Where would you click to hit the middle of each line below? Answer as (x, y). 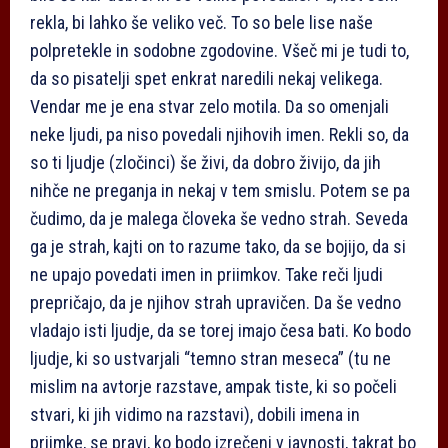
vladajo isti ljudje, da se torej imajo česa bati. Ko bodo (220, 331)
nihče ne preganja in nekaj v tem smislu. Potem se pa (220, 191)
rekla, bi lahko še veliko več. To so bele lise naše (201, 23)
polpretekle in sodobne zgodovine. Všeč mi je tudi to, (219, 51)
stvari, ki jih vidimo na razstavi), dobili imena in (195, 415)
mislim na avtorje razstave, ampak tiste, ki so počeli (213, 387)
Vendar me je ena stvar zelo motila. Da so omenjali (209, 107)
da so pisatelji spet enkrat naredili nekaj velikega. (206, 79)
